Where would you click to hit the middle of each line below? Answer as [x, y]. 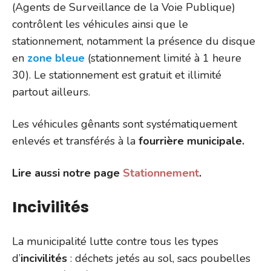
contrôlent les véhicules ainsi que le [100, 24]
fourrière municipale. [191, 141]
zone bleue [54, 58]
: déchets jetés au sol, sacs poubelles [159, 258]
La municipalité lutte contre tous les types [115, 241]
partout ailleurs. [51, 92]
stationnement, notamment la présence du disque [134, 41]
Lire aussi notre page [67, 173]
